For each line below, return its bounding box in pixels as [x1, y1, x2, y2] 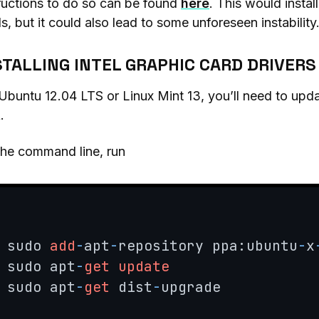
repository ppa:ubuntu [117, 236, 298, 256]
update [117, 257, 169, 276]
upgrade [160, 278, 221, 297]
